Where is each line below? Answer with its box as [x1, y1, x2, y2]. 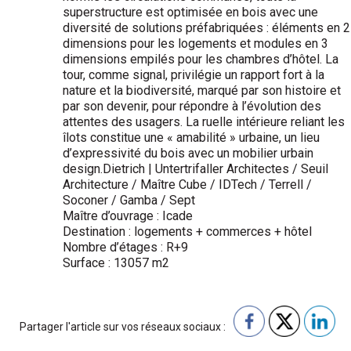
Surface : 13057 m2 [63, 255, 169, 270]
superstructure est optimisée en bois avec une [63, 5, 318, 20]
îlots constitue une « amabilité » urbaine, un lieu [63, 130, 320, 145]
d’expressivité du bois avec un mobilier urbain [63, 146, 313, 161]
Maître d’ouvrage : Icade [63, 208, 193, 223]
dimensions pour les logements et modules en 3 [63, 36, 328, 51]
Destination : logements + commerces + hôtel [63, 224, 312, 239]
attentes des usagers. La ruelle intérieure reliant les [63, 114, 345, 129]
